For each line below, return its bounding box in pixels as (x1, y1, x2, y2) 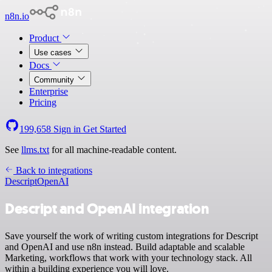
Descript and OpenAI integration (5, 199, 209, 219)
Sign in (51, 124, 83, 134)
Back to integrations (13, 165, 92, 175)
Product (29, 33, 61, 43)
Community (34, 75, 76, 84)
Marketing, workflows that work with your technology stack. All (5, 252, 252, 263)
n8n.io (5, 11, 29, 21)
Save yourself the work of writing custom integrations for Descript (5, 230, 258, 241)
